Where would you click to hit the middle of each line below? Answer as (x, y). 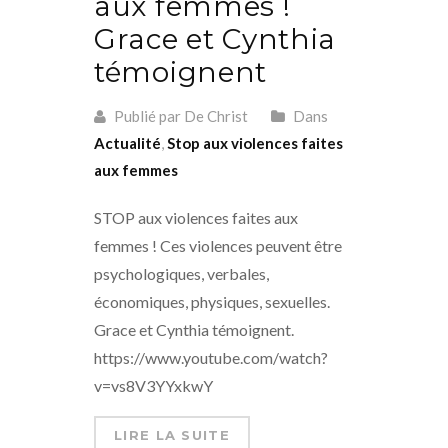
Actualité (127, 143)
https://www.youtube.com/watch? (211, 358)
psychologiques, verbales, (181, 274)
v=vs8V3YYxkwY (153, 386)
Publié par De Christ (179, 116)
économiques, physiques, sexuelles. (212, 302)
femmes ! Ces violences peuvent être (218, 246)
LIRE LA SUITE (172, 435)
